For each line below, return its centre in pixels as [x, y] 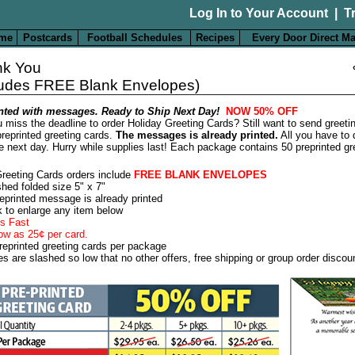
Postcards [48, 37]
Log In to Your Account [259, 13]
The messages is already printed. [197, 135]
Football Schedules [134, 37]
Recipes [215, 37]
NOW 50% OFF [262, 111]
